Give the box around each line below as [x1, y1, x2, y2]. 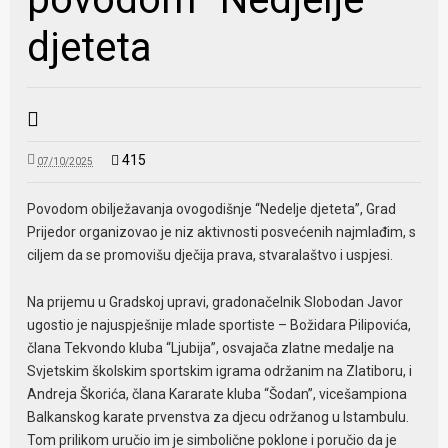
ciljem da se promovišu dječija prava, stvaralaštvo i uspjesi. [27, 247, 394, 264]
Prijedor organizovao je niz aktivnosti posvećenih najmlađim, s [27, 224, 417, 241]
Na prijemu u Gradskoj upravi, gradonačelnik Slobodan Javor [27, 293, 404, 310]
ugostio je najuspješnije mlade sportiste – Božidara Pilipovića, [27, 316, 412, 333]
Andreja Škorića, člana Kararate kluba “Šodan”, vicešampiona [27, 385, 408, 402]
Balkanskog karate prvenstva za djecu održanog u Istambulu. [27, 408, 410, 425]
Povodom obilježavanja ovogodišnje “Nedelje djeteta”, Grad [27, 201, 397, 218]
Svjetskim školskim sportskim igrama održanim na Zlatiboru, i [27, 362, 413, 379]
